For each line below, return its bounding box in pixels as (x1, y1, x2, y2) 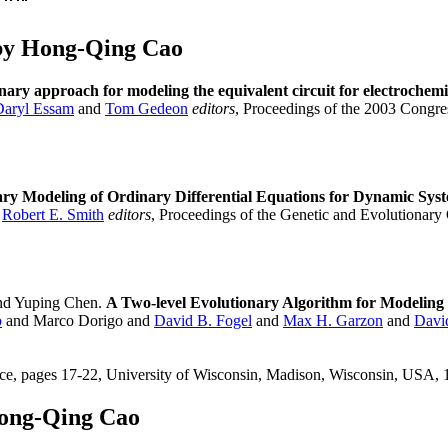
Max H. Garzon (283, 312, 383, 330)
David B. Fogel (154, 312, 252, 330)
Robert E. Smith (2, 206, 104, 224)
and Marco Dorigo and (2, 312, 154, 330)
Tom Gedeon (105, 100, 188, 118)
